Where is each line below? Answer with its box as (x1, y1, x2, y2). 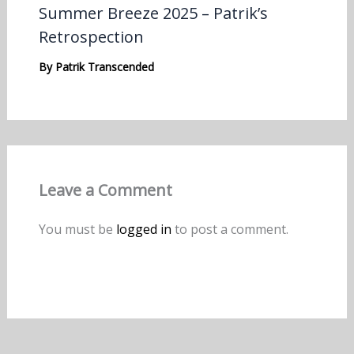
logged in (115, 220, 171, 238)
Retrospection (38, 25, 144, 47)
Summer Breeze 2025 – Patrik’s (38, 2, 268, 24)
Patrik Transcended (55, 58, 154, 74)
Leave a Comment (38, 179, 172, 201)
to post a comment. (171, 220, 288, 238)
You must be (38, 220, 116, 238)
